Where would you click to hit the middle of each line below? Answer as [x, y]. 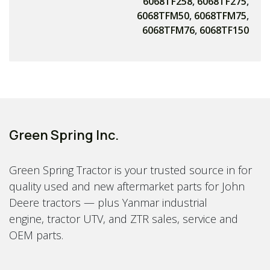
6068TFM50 [163, 16]
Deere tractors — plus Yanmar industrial [108, 202]
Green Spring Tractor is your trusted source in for [130, 170]
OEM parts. [36, 235]
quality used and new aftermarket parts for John [127, 186]
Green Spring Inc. [64, 135]
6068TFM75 [220, 16]
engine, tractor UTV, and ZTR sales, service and [124, 218]
